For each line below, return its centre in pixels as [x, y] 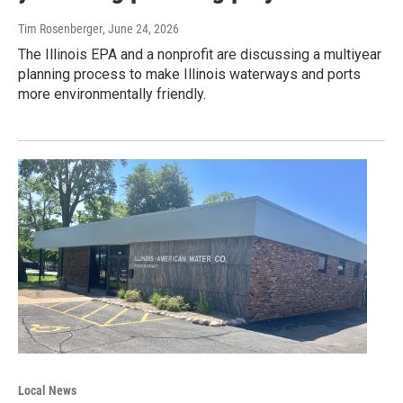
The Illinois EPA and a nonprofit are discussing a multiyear [200, 55]
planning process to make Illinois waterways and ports [189, 75]
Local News [47, 391]
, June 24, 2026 [141, 29]
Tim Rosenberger [60, 29]
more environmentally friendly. [112, 94]
